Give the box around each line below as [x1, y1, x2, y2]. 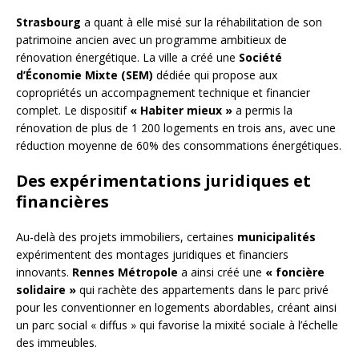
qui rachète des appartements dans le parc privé [76, 282, 329, 298]
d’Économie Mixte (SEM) [16, 67, 153, 83]
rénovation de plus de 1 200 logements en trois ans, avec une [16, 120, 336, 136]
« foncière [265, 264, 325, 280]
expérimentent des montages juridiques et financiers [16, 247, 288, 263]
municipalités [237, 229, 316, 245]
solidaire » [16, 282, 76, 298]
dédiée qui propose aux [153, 67, 277, 83]
